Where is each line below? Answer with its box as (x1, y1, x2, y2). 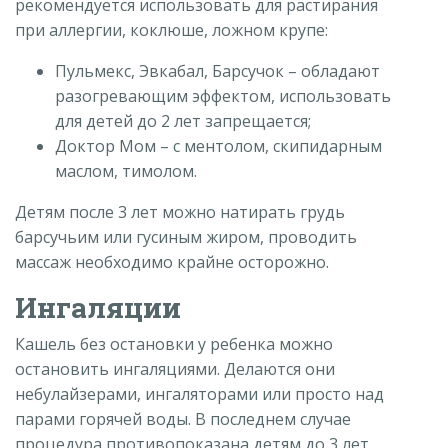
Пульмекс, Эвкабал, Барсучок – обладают (55, 60, 380, 83)
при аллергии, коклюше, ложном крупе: (15, 19, 328, 42)
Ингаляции (15, 289, 181, 327)
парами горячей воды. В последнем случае (15, 408, 351, 431)
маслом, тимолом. (55, 160, 197, 183)
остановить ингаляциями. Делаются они (15, 358, 335, 381)
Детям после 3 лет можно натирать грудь (15, 201, 345, 224)
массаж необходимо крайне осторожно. (15, 251, 329, 274)
